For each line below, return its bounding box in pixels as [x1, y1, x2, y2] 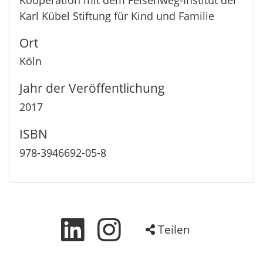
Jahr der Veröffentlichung [19, 80, 165, 97]
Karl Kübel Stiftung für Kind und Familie [19, 8, 214, 23]
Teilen [155, 222, 190, 237]
